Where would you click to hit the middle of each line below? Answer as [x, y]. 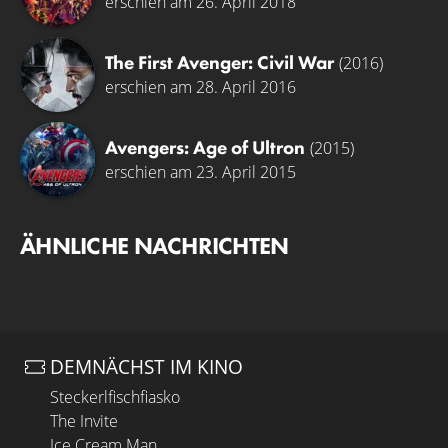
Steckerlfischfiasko [115, 396]
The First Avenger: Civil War [219, 62]
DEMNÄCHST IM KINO [146, 366]
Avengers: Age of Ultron [205, 147]
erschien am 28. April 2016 [200, 86]
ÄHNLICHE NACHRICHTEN [154, 245]
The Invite [84, 420]
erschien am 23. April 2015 [200, 171]
